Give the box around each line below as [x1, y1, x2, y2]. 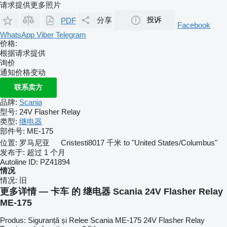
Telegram [56, 30, 86, 39]
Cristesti [61, 138, 88, 147]
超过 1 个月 [27, 148, 65, 157]
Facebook [177, 21, 210, 29]
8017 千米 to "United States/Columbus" [88, 138, 217, 147]
